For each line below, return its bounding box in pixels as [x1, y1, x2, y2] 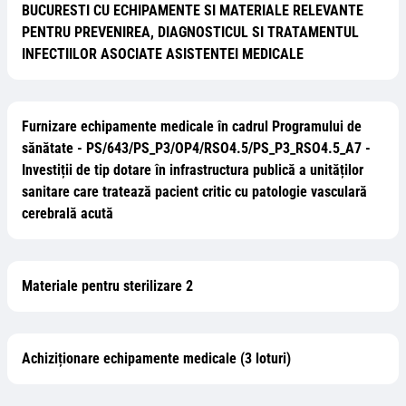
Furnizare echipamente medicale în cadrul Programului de [22, 118, 362, 135]
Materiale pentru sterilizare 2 [22, 277, 193, 295]
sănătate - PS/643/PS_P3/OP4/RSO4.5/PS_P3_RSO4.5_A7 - [22, 140, 371, 157]
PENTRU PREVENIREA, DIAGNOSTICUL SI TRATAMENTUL [22, 24, 359, 41]
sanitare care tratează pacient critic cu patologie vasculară [22, 183, 367, 200]
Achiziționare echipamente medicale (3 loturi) [22, 350, 291, 367]
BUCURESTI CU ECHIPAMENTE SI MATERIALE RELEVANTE [22, 2, 363, 19]
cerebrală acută [22, 205, 113, 222]
